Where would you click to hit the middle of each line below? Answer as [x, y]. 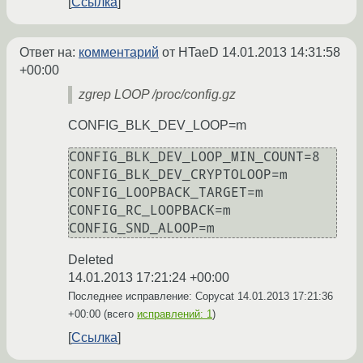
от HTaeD [190, 53]
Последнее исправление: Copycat [153, 297]
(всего [119, 314]
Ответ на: [49, 53]
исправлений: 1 [175, 314]
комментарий [119, 53]
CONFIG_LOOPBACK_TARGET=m [166, 193]
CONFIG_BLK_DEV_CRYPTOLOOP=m [178, 175]
